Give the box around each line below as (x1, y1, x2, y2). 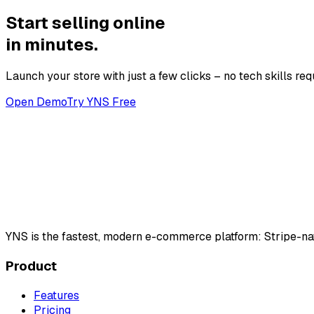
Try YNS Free (67, 95, 136, 110)
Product (6, 257, 57, 275)
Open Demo (6, 95, 67, 110)
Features (34, 287, 79, 303)
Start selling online (6, 11, 165, 34)
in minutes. (6, 33, 98, 55)
